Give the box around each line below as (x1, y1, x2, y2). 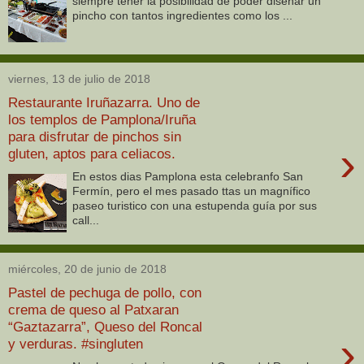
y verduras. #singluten (8, 335, 143, 352)
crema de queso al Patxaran (8, 301, 179, 318)
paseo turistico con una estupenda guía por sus (72, 199, 318, 213)
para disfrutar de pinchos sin (8, 128, 181, 145)
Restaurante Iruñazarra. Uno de (8, 93, 200, 110)
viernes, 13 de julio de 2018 (8, 72, 150, 86)
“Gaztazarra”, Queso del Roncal (8, 318, 202, 335)
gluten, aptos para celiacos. (8, 145, 175, 162)
